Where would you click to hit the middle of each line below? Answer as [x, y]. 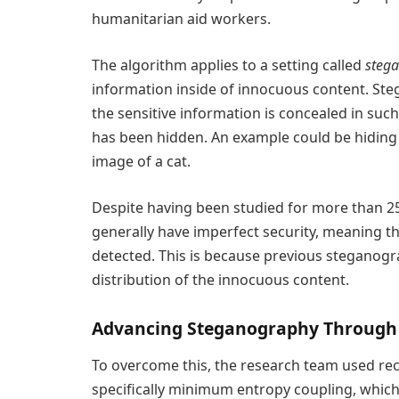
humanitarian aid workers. [181, 19]
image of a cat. [141, 161]
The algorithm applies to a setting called [228, 65]
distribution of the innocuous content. [220, 279]
